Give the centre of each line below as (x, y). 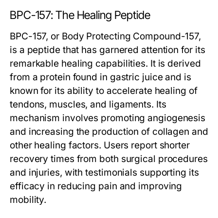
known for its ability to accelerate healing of (104, 91)
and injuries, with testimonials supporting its (104, 173)
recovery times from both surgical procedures (109, 159)
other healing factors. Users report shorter (100, 145)
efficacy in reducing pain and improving (96, 186)
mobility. (28, 200)
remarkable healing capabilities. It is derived (105, 64)
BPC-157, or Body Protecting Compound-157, (106, 36)
